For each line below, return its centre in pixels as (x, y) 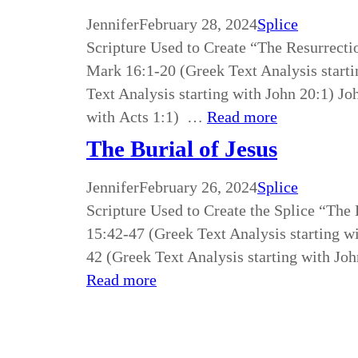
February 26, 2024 (198, 187)
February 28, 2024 (198, 24)
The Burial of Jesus (182, 149)
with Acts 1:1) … (147, 117)
